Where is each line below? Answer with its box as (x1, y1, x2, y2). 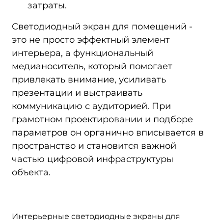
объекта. (12, 167, 51, 178)
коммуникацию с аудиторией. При (12, 101, 171, 111)
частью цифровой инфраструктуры (12, 154, 173, 165)
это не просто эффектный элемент (12, 34, 170, 45)
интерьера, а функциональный (12, 48, 153, 58)
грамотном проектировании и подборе (12, 114, 193, 125)
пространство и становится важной (12, 140, 176, 151)
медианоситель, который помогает (12, 61, 172, 72)
